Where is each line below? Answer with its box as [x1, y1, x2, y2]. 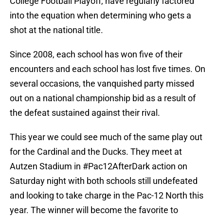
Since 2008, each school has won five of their [10, 49, 182, 60]
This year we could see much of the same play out [10, 132, 202, 143]
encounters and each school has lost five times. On [10, 64, 205, 74]
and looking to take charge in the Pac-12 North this [10, 190, 203, 201]
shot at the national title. [10, 25, 103, 36]
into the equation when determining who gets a [10, 10, 191, 21]
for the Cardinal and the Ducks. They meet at [10, 146, 182, 157]
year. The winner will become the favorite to [10, 205, 178, 216]
